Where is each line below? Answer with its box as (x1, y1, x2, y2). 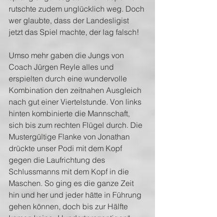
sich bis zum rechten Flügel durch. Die (9, 120, 144, 130)
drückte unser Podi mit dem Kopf (9, 143, 124, 153)
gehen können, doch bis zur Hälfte (9, 201, 130, 211)
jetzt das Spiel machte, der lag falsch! (9, 27, 141, 37)
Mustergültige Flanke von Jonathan (9, 132, 132, 141)
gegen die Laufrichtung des (9, 155, 107, 165)
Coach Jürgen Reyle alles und (9, 62, 116, 72)
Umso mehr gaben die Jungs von (9, 50, 126, 60)
